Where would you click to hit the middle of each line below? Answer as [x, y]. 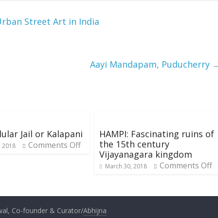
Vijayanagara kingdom [146, 154]
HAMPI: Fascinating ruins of [157, 134]
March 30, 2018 [126, 166]
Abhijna [95, 210]
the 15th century [134, 144]
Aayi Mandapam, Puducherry [151, 64]
